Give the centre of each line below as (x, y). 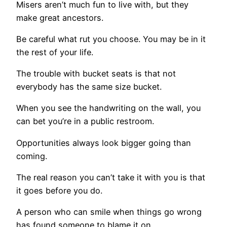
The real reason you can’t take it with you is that (111, 178)
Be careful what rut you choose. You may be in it (111, 39)
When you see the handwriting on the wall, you (108, 108)
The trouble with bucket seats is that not (96, 74)
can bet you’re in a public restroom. (85, 121)
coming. (32, 156)
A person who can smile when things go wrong (109, 212)
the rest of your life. (55, 52)
